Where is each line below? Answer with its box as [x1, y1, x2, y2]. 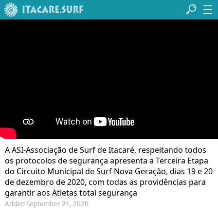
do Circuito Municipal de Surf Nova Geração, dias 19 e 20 [5, 166, 213, 177]
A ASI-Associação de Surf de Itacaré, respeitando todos [5, 145, 206, 156]
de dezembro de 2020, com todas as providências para [5, 177, 206, 188]
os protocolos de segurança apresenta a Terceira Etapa [5, 155, 208, 166]
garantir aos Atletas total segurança [5, 187, 137, 199]
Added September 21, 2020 [5, 200, 89, 209]
